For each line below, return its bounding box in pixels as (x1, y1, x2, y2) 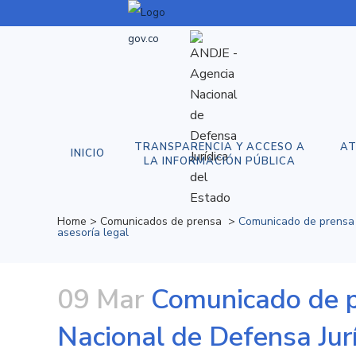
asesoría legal (57, 225, 129, 240)
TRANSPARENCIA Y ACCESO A (133, 139, 305, 154)
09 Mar (57, 281, 144, 318)
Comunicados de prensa (100, 214, 222, 229)
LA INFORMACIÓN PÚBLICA (143, 153, 296, 168)
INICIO (71, 146, 105, 161)
